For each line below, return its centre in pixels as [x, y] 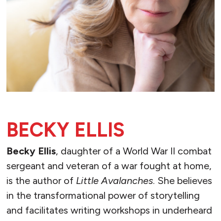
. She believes [182, 181]
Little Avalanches [114, 181]
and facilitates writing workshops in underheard [109, 210]
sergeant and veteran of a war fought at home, [109, 166]
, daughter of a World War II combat [133, 151]
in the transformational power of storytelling [103, 196]
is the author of [41, 181]
